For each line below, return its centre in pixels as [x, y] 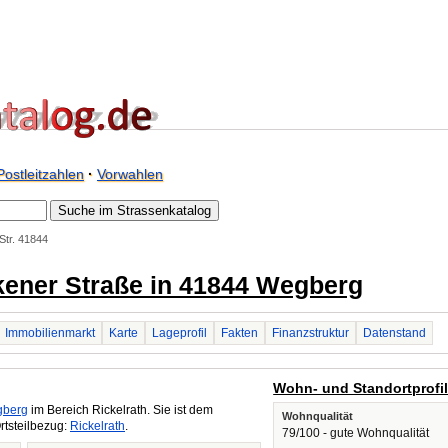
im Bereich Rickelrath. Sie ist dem [120, 410]
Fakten [239, 333]
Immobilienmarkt [50, 333]
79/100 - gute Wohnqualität [356, 433]
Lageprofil [179, 333]
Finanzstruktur [310, 333]
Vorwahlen [130, 174]
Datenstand [394, 333]
